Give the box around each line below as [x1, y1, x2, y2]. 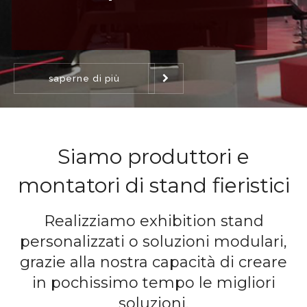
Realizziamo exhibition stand [43, 212, 264, 231]
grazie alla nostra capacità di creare [20, 253, 287, 272]
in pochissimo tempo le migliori [32, 273, 275, 293]
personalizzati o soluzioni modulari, [20, 232, 287, 251]
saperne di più [49, 73, 120, 84]
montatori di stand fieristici [17, 173, 290, 199]
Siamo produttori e [58, 144, 249, 170]
